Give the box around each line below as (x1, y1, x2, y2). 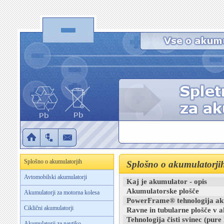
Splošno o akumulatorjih (24, 158, 82, 165)
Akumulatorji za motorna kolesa (24, 189, 99, 196)
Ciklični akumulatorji (24, 204, 73, 211)
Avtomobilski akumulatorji (24, 173, 87, 180)
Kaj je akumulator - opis (126, 177, 207, 185)
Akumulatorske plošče (126, 187, 199, 195)
